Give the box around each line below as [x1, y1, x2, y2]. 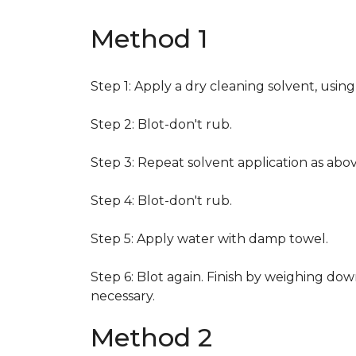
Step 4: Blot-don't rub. [91, 193, 232, 208]
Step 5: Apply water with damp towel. [91, 231, 328, 246]
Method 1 [91, 23, 207, 54]
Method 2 [91, 322, 212, 353]
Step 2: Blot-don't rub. [91, 117, 232, 132]
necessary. [91, 288, 155, 304]
